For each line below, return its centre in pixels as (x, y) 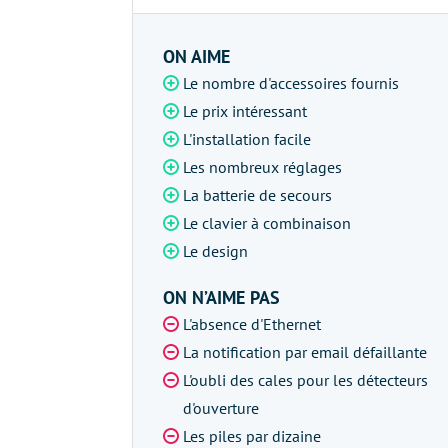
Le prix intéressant (245, 111)
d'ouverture (221, 408)
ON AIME (196, 56)
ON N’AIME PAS (221, 297)
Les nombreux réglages (262, 167)
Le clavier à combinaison (267, 223)
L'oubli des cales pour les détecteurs (305, 380)
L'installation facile (247, 139)
